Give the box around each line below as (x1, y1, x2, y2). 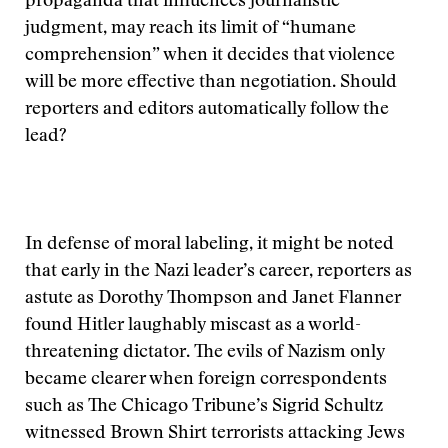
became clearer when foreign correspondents (25, 371, 387, 389)
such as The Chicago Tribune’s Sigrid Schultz (25, 398, 383, 416)
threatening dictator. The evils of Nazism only (25, 344, 385, 362)
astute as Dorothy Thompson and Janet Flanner (25, 290, 401, 308)
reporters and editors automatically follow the (25, 101, 389, 119)
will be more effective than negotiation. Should (25, 74, 397, 92)
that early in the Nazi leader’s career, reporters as (25, 263, 412, 281)
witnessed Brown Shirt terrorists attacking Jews (25, 425, 405, 443)
